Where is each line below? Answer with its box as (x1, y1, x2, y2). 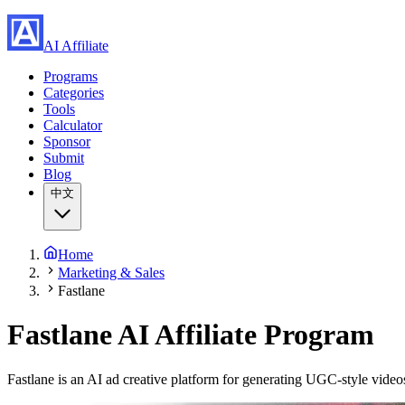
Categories (43, 85, 104, 100)
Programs (43, 69, 98, 84)
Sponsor (43, 134, 90, 149)
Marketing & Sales (58, 265, 165, 280)
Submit (43, 150, 84, 165)
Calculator (43, 118, 102, 133)
